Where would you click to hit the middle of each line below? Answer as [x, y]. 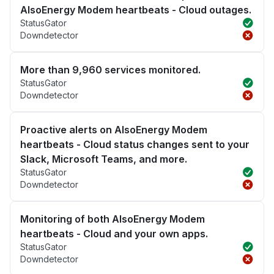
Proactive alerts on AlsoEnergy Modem [114, 130]
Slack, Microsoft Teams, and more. [104, 159]
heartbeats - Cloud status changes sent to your [135, 145]
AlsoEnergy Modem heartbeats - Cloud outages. [136, 10]
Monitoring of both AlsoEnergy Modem [113, 219]
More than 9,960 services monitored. [110, 70]
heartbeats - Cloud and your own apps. [114, 234]
